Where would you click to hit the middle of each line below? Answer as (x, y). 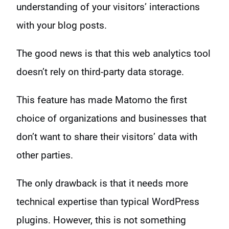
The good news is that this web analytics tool (113, 53)
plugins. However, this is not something (101, 220)
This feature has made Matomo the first (102, 100)
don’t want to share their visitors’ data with (107, 136)
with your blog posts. (62, 25)
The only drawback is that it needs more (102, 183)
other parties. (45, 155)
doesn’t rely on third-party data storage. (101, 72)
